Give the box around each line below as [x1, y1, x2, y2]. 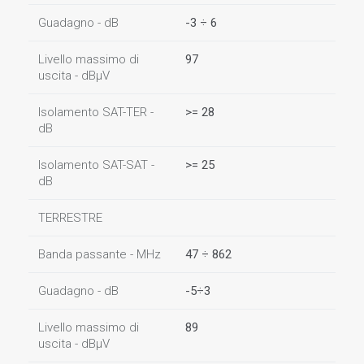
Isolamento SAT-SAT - [38, 158, 154, 172]
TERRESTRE [38, 210, 102, 225]
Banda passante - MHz [38, 247, 161, 262]
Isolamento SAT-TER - [38, 105, 154, 119]
